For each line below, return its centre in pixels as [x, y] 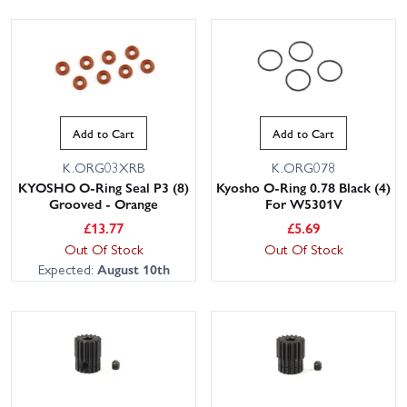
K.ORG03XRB [104, 167]
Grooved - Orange [104, 203]
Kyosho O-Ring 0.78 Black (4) [303, 187]
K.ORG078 [303, 167]
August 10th [133, 268]
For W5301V [303, 203]
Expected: [67, 268]
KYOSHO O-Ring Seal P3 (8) [104, 187]
